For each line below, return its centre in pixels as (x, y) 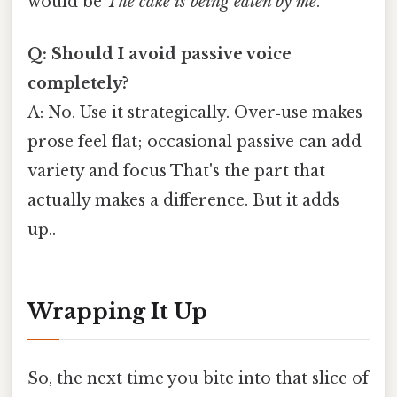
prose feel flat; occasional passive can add (195, 142)
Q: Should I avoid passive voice (160, 54)
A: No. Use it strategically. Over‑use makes (195, 113)
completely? (78, 84)
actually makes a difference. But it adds (183, 201)
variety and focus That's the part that (176, 171)
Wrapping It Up (117, 312)
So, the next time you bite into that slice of (198, 378)
